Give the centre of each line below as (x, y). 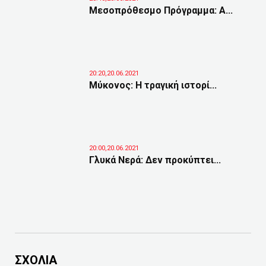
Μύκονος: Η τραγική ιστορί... (153, 85)
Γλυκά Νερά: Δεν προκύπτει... (155, 160)
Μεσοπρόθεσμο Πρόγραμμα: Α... (161, 10)
